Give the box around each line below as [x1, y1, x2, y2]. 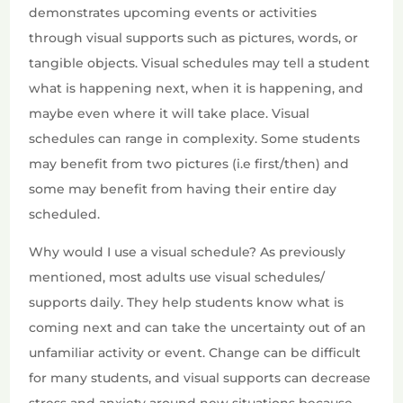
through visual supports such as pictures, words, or [29, 30, 359, 47]
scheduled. [29, 206, 104, 223]
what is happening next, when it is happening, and [29, 80, 364, 97]
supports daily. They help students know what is [29, 294, 345, 311]
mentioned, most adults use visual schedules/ [29, 269, 326, 286]
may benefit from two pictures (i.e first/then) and [29, 156, 350, 173]
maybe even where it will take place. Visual [29, 105, 310, 122]
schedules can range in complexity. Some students [29, 130, 361, 148]
